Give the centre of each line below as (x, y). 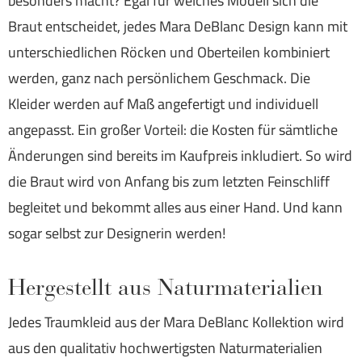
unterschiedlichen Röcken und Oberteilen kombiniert (169, 53)
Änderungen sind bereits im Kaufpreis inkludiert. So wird (180, 156)
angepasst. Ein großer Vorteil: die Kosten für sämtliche (173, 130)
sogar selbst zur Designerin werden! (117, 234)
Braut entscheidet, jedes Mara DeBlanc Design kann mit (178, 27)
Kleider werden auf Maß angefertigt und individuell (163, 104)
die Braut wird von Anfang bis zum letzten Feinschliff (169, 182)
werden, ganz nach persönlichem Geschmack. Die (159, 78)
